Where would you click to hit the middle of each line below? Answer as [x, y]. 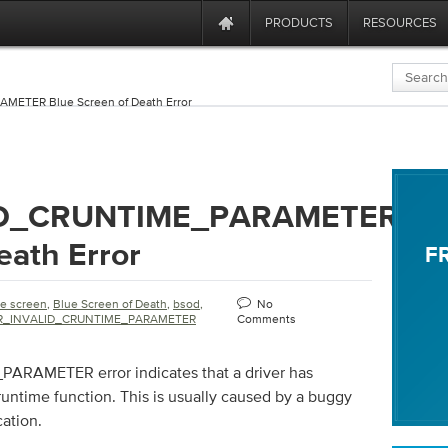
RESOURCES [400, 22]
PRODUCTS [299, 22]
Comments [266, 319]
